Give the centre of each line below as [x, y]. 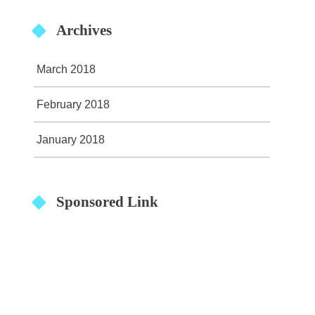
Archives [84, 31]
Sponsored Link [107, 201]
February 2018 [73, 104]
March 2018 [66, 69]
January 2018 [71, 140]
